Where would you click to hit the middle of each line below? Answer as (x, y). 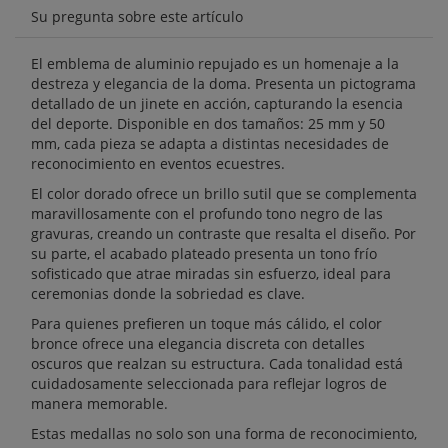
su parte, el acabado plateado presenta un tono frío (204, 253)
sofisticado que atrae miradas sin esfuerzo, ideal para (211, 273)
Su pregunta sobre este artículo (137, 16)
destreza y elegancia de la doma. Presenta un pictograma (223, 83)
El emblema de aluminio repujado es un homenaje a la (215, 63)
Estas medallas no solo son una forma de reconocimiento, (224, 433)
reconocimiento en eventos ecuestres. (158, 163)
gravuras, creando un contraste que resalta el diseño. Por (223, 233)
